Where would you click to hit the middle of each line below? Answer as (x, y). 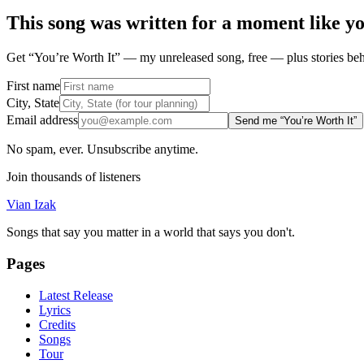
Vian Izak (31, 205)
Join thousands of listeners (74, 177)
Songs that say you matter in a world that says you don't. (151, 232)
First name (33, 86)
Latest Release (76, 295)
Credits (57, 324)
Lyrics (55, 310)
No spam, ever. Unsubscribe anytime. (102, 149)
